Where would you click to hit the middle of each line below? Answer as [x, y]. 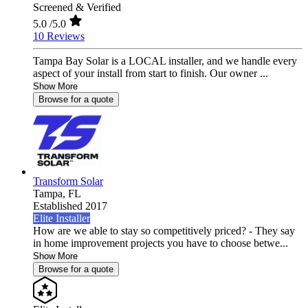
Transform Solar [68, 181]
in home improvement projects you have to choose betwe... [161, 243]
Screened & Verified [77, 8]
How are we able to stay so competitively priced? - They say [164, 231]
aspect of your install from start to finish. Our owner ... [151, 74]
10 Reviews [59, 36]
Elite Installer [62, 219]
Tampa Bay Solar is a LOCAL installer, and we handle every [165, 61]
